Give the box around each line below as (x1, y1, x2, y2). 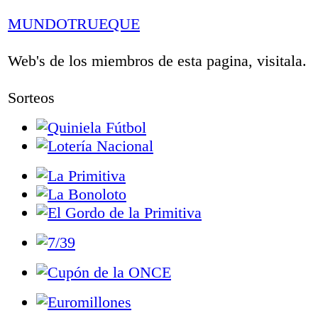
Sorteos (8, 89, 55, 106)
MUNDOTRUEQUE (8, 15, 140, 33)
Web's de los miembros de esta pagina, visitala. (8, 52, 307, 70)
